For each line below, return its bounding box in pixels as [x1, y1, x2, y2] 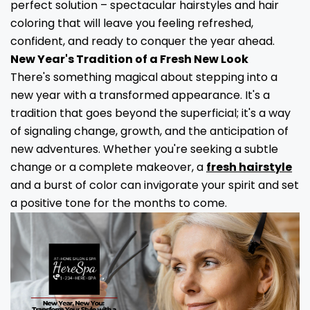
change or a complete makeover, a [10, 159, 206, 175]
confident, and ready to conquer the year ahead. [10, 33, 275, 49]
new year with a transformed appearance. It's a [10, 87, 270, 103]
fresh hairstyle [206, 159, 292, 175]
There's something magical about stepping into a [10, 69, 277, 85]
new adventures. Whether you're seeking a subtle [10, 141, 278, 157]
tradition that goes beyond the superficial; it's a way [10, 105, 291, 121]
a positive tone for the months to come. [10, 195, 227, 211]
